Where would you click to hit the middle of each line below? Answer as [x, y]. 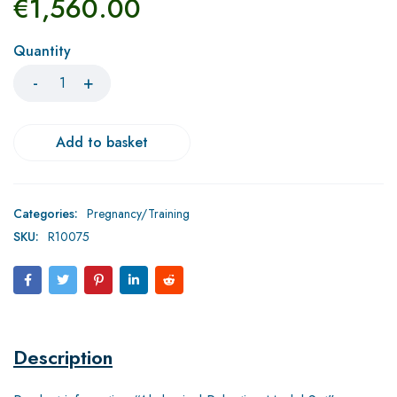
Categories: [46, 213]
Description [63, 357]
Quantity [42, 51]
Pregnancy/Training [138, 213]
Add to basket [102, 142]
